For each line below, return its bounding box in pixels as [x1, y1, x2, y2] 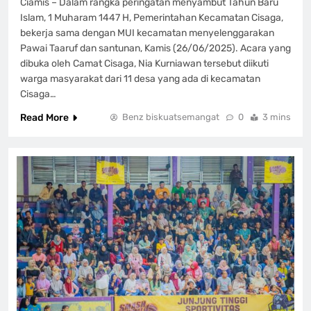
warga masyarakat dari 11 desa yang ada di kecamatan [20, 72, 260, 85]
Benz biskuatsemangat [122, 111, 219, 122]
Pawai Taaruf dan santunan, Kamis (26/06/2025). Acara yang [20, 42, 291, 54]
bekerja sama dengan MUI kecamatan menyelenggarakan [20, 26, 274, 39]
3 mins [262, 111, 291, 122]
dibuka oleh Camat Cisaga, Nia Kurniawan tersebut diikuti [20, 57, 269, 69]
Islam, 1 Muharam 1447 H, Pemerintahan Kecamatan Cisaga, [20, 11, 283, 24]
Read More [20, 111, 69, 124]
